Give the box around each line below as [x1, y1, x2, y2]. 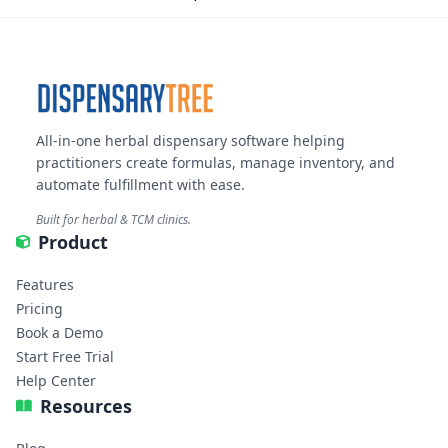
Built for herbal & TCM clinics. [36, 211, 191, 229]
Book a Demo [16, 323, 103, 343]
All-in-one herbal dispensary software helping [36, 131, 345, 151]
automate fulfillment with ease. [36, 175, 245, 195]
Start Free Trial [16, 347, 114, 367]
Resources [40, 394, 132, 419]
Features [16, 275, 74, 295]
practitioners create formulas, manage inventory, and [36, 153, 395, 173]
